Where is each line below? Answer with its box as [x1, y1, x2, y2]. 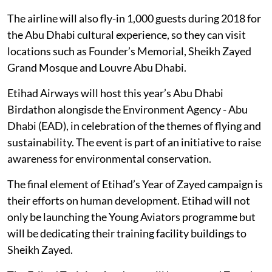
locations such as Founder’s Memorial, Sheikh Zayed [7, 44, 251, 58]
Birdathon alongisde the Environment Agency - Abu [7, 102, 248, 116]
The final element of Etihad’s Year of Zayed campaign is [7, 177, 263, 191]
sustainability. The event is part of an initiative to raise [7, 135, 261, 149]
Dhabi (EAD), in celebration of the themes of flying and [7, 118, 261, 132]
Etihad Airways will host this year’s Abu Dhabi [7, 86, 223, 100]
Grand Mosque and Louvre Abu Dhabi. [7, 60, 186, 74]
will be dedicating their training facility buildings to [7, 226, 246, 240]
